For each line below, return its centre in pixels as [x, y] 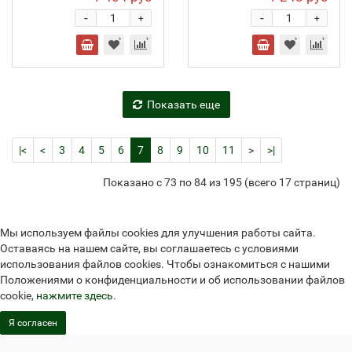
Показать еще [183, 104]
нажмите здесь [75, 295]
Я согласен [33, 323]
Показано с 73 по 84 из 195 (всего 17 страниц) [222, 182]
